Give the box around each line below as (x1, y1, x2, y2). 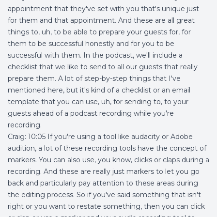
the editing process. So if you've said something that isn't (8, 190, 201, 199)
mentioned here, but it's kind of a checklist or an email (8, 86, 190, 94)
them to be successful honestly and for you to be (8, 39, 174, 48)
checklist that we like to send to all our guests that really (8, 62, 198, 71)
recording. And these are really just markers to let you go (8, 167, 200, 176)
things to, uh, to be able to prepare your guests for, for (8, 28, 191, 36)
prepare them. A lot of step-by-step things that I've (8, 74, 181, 83)
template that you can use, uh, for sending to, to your (8, 97, 188, 106)
